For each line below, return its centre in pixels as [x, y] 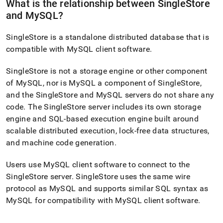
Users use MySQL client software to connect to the [98, 165]
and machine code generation [60, 143]
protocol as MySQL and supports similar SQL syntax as [107, 188]
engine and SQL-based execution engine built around [103, 119]
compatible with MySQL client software [78, 49]
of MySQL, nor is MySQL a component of [82, 83]
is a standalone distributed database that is [128, 37]
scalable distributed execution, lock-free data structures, [108, 131]
